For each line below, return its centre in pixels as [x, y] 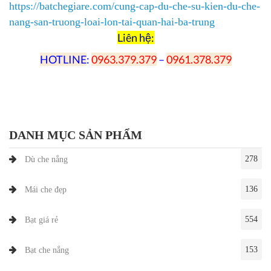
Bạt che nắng [47, 250]
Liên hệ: [135, 38]
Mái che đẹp [46, 190]
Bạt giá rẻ [41, 220]
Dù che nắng [46, 160]
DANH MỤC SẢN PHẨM [76, 135]
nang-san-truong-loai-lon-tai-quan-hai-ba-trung [112, 22]
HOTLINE [63, 60]
